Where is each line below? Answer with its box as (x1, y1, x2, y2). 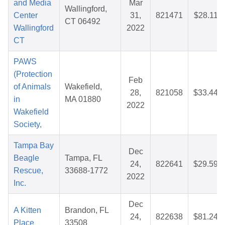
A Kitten (14, 206, 41, 215)
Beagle (14, 154, 39, 163)
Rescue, (14, 166, 43, 175)
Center (14, 11, 38, 20)
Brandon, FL (65, 206, 109, 215)
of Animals (14, 82, 51, 91)
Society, (14, 120, 42, 129)
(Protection (14, 70, 52, 79)
